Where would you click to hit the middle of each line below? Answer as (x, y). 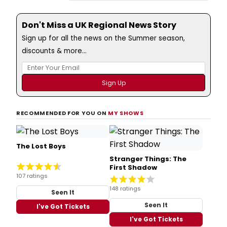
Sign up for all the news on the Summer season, (103, 38)
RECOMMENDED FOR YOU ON (62, 113)
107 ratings (32, 176)
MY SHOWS (126, 113)
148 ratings (125, 188)
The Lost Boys (41, 146)
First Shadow (133, 167)
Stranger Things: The (148, 159)
